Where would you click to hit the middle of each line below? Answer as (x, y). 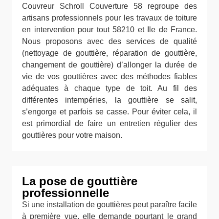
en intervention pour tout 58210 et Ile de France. (109, 30)
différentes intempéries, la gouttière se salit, (109, 100)
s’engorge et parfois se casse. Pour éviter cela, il (109, 112)
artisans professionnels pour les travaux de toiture (109, 18)
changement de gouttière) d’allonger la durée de (109, 65)
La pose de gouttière (80, 181)
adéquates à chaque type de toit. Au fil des (109, 88)
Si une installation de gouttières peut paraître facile (109, 205)
